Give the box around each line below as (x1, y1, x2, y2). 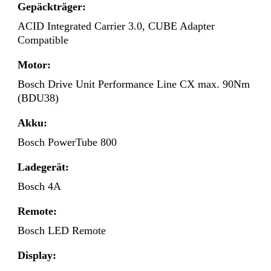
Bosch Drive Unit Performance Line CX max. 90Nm (18, 78, 250, 91)
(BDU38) (18, 92, 59, 105)
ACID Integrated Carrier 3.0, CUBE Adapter (18, 20, 215, 33)
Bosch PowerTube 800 (18, 136, 117, 149)
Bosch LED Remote (18, 224, 106, 237)
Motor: (18, 59, 51, 71)
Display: (18, 249, 56, 262)
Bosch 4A (18, 180, 61, 193)
